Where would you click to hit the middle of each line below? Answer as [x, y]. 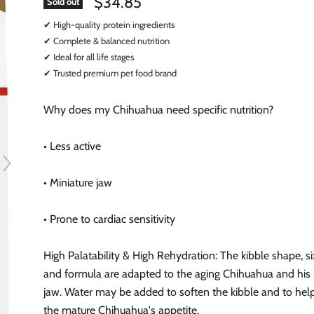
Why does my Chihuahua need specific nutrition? [159, 109]
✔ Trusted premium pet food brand [110, 73]
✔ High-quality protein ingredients [109, 24]
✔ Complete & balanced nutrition [107, 40]
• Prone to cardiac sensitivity [110, 219]
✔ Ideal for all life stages [89, 56]
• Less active [73, 146]
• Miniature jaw [78, 182]
